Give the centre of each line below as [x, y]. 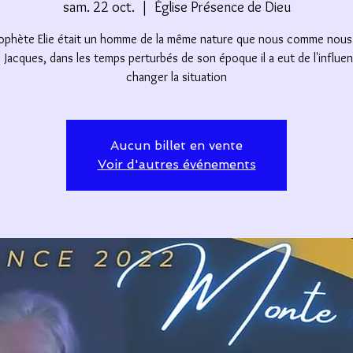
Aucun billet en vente [176, 145]
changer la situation [176, 76]
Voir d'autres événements [176, 164]
